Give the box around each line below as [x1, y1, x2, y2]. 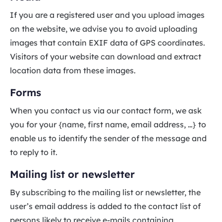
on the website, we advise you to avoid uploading [10, 23, 197, 34]
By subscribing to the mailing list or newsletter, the [10, 187, 201, 197]
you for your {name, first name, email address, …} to [10, 119, 206, 129]
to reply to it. [10, 147, 57, 157]
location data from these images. [10, 65, 136, 75]
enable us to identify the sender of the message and [10, 133, 207, 143]
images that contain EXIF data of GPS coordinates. [10, 37, 205, 48]
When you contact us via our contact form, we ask [10, 105, 202, 115]
